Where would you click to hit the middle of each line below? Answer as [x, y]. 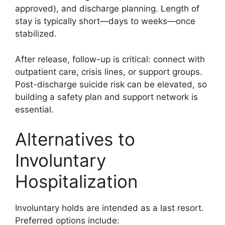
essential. [34, 109]
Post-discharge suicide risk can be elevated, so [111, 84]
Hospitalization [76, 181]
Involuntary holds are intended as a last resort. [109, 208]
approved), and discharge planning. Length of [107, 9]
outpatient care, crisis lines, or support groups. [109, 72]
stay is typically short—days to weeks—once [105, 21]
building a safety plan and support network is [106, 97]
